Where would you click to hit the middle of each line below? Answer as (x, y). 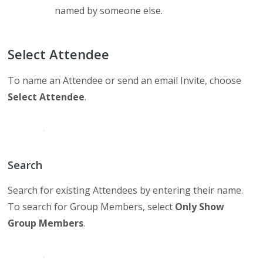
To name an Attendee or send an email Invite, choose (125, 80)
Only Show (200, 207)
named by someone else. (109, 11)
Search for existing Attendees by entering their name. (126, 190)
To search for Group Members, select (92, 207)
